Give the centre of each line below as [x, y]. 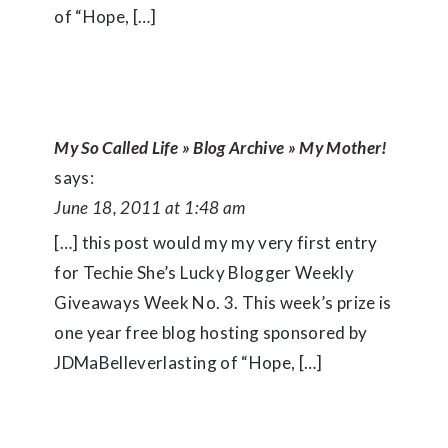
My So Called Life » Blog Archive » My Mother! [221, 147]
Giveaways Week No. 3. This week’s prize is [223, 302]
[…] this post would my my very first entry [216, 242]
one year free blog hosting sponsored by [211, 332]
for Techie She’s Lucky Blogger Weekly [204, 272]
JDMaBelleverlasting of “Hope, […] [188, 362]
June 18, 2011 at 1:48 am [150, 207]
